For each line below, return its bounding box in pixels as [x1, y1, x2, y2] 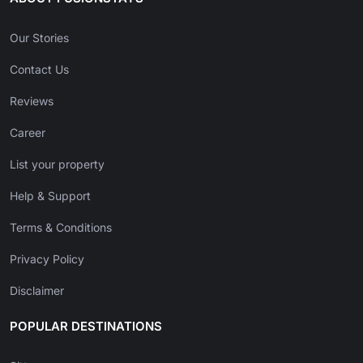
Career [10, 126, 45, 140]
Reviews [10, 94, 53, 109]
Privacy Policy [10, 252, 84, 267]
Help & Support [10, 189, 91, 203]
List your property [10, 157, 105, 172]
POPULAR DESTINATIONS [10, 318, 162, 335]
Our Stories [10, 31, 69, 45]
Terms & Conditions [10, 220, 112, 235]
